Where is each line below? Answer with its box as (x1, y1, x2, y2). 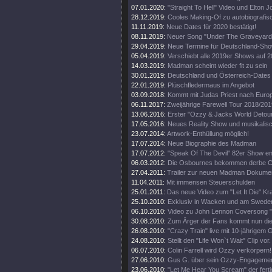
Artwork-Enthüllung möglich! (167, 130, 249, 137)
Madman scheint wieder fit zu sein (168, 62, 267, 69)
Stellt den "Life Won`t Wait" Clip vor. (168, 237, 271, 244)
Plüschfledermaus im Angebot (168, 81, 254, 89)
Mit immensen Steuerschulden (166, 178, 255, 186)
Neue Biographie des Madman (168, 140, 256, 147)
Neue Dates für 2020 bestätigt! (166, 23, 256, 30)
